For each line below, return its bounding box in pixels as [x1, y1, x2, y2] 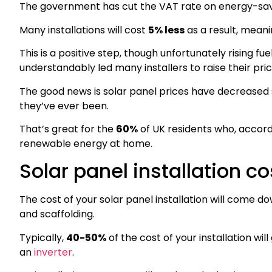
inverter [34, 245, 72, 259]
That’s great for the [19, 121, 116, 136]
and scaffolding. [19, 207, 95, 222]
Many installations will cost [19, 22, 148, 37]
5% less [148, 22, 185, 37]
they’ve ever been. [19, 98, 109, 113]
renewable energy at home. [19, 136, 152, 151]
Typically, [19, 230, 66, 245]
